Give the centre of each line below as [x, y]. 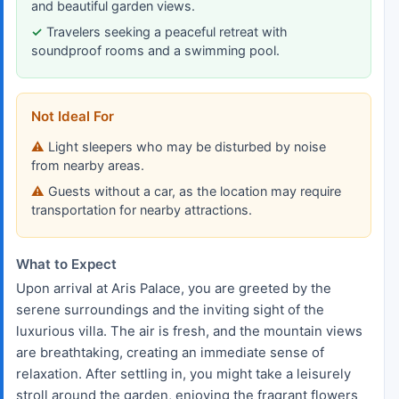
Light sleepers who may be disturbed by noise [187, 146]
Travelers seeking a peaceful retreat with [167, 31]
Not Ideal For [73, 116]
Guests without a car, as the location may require [195, 191]
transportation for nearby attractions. [142, 209]
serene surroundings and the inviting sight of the [170, 309]
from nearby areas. [88, 165]
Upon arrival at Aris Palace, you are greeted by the [174, 288]
